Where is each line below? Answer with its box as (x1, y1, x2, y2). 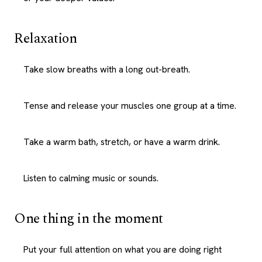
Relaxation (14, 28, 77, 49)
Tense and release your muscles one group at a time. (23, 99, 236, 112)
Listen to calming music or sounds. (23, 172, 158, 184)
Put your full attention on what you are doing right (23, 243, 222, 256)
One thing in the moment (14, 208, 163, 229)
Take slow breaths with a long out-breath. (23, 63, 190, 75)
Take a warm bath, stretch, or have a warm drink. (23, 136, 220, 148)
